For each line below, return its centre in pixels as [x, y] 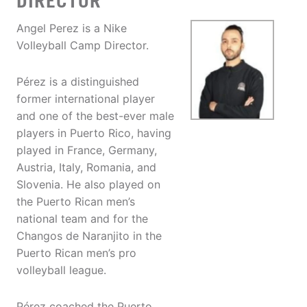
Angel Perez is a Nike [72, 28]
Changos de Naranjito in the [89, 236]
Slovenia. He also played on [88, 185]
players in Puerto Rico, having [94, 133]
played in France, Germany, [87, 150]
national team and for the [82, 219]
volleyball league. [61, 270]
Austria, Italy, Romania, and [86, 168]
